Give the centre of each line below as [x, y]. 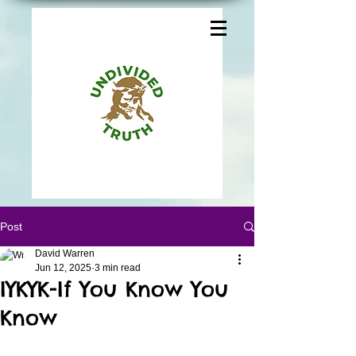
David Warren [65, 253]
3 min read [118, 268]
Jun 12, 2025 [63, 268]
